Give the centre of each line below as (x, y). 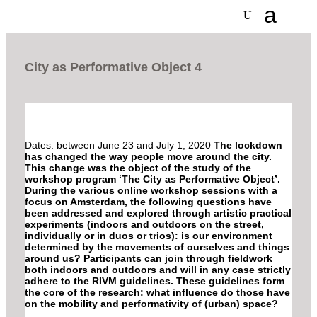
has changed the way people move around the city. (148, 157)
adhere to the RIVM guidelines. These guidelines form (155, 281)
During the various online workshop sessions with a (151, 191)
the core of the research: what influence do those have (157, 293)
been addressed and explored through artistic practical (158, 213)
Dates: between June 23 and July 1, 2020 (119, 145)
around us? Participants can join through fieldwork (149, 259)
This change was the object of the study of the (138, 168)
